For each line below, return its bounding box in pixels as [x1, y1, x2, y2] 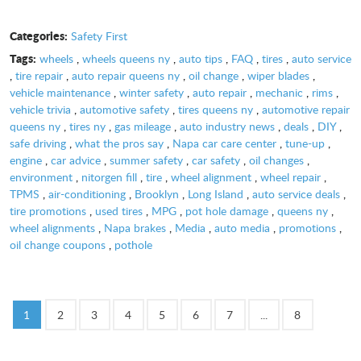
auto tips [178, 50, 222, 66]
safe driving [10, 135, 66, 151]
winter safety [119, 84, 184, 100]
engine [10, 151, 42, 168]
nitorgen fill [81, 168, 137, 185]
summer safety [110, 151, 183, 168]
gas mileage [114, 118, 171, 134]
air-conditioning [48, 185, 126, 201]
